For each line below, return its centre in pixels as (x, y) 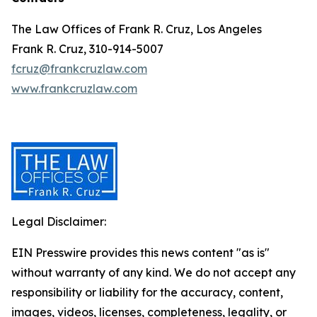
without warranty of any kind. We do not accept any (154, 272)
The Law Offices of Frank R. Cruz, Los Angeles (137, 29)
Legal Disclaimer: (59, 221)
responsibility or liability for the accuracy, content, (147, 292)
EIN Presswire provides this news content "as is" (140, 253)
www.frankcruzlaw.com (74, 88)
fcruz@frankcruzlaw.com (79, 69)
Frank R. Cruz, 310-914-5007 (87, 49)
